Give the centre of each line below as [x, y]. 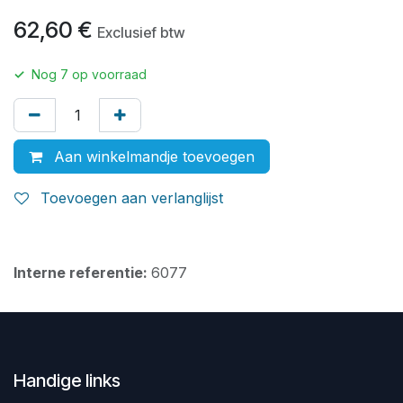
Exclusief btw [141, 32]
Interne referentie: [82, 272]
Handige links [67, 380]
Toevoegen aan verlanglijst [132, 197]
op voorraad [107, 74]
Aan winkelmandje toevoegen [152, 156]
